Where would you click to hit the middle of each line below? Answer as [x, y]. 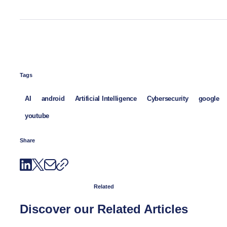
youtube [37, 116]
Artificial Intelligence [106, 98]
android [53, 98]
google [209, 98]
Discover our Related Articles [104, 209]
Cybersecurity [167, 98]
